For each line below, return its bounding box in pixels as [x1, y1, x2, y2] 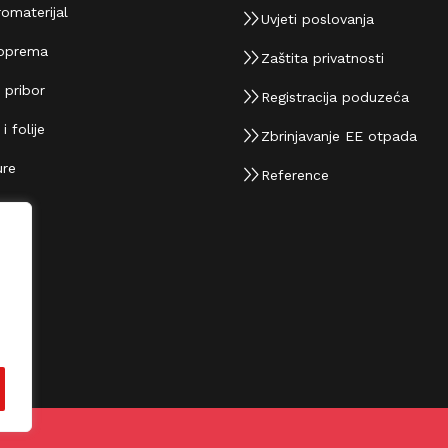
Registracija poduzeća [252, 89, 401, 105]
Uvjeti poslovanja [252, 11, 366, 27]
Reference [252, 167, 321, 183]
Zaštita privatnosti [252, 50, 376, 66]
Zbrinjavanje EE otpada [252, 128, 409, 144]
